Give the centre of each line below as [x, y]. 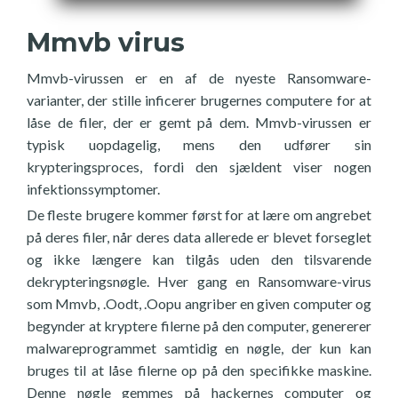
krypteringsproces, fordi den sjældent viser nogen [199, 167]
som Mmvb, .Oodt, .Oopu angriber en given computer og [199, 303]
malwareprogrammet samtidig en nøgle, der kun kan [199, 348]
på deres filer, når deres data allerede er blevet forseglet [199, 237]
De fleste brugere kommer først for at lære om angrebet [199, 215]
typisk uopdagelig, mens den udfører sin [199, 144]
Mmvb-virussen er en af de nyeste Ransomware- [199, 78]
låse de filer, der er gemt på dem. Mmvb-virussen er [199, 122]
